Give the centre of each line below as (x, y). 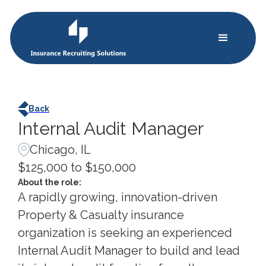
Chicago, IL (60, 149)
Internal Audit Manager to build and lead (129, 250)
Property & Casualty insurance (101, 215)
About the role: (50, 182)
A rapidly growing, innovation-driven (118, 197)
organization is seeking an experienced (125, 232)
